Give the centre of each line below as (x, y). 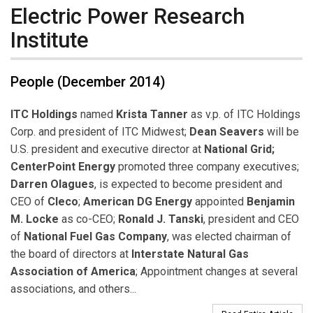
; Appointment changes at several (217, 272)
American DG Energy (136, 202)
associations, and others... (73, 289)
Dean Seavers (227, 132)
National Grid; (239, 150)
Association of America (73, 272)
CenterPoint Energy (63, 167)
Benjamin (271, 202)
